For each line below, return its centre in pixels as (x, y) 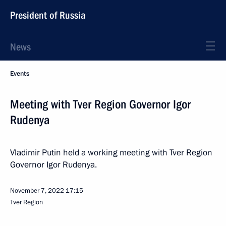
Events (20, 74)
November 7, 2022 (37, 191)
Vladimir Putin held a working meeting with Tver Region (111, 153)
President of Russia (48, 15)
